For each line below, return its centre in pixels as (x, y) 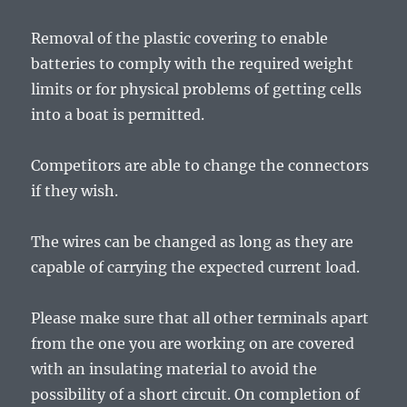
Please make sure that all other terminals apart (200, 318)
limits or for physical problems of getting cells (197, 89)
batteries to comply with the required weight (193, 64)
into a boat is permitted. (118, 115)
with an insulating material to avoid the (174, 369)
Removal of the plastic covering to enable (180, 39)
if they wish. (75, 191)
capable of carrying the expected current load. (196, 268)
